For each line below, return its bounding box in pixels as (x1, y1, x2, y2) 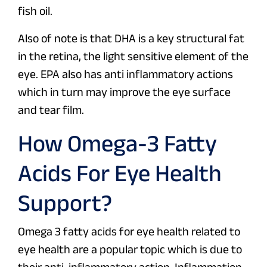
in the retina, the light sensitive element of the (18, 49, 249, 63)
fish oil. (18, 4, 52, 18)
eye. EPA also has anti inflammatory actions (18, 67, 233, 81)
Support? (18, 190, 112, 216)
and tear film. (18, 103, 84, 117)
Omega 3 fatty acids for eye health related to (18, 225, 240, 238)
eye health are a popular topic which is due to (18, 243, 242, 256)
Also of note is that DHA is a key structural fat (18, 32, 244, 45)
